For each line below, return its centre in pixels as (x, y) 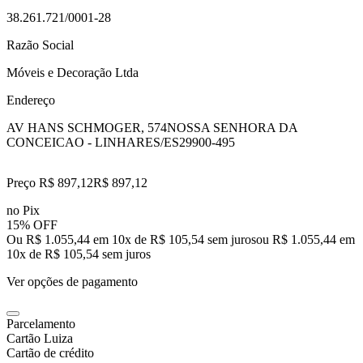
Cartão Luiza (40, 338)
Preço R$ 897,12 (50, 182)
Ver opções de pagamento (72, 281)
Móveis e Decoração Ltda (73, 72)
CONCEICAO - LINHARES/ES (93, 142)
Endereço (31, 100)
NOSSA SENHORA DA (232, 127)
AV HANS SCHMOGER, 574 (87, 127)
